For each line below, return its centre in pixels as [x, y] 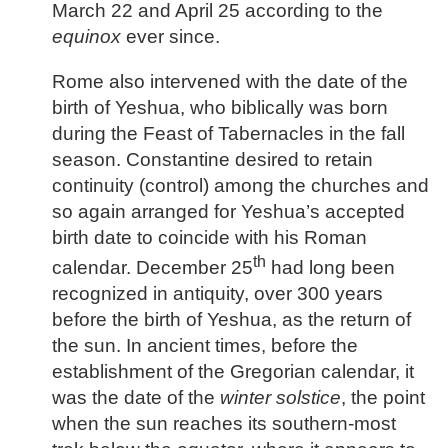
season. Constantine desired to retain [212, 159]
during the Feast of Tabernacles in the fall [228, 133]
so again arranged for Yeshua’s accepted [228, 211]
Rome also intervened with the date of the [230, 81]
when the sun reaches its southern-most [224, 424]
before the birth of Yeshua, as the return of [231, 320]
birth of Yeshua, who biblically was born [220, 107]
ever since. [170, 37]
